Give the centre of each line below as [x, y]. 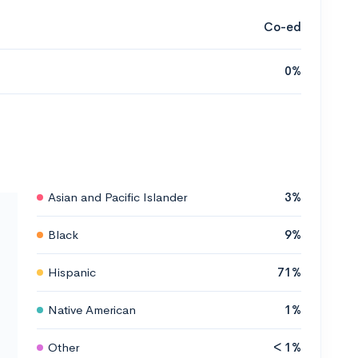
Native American [92, 309]
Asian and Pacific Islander [117, 197]
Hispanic [72, 272]
